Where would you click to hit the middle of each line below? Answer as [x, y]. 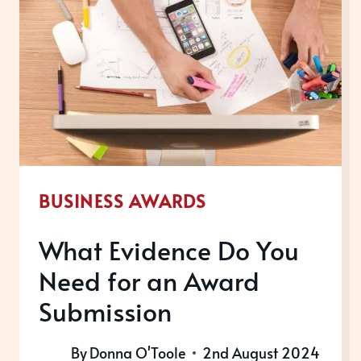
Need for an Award [149, 280]
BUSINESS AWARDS [123, 200]
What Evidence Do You [169, 249]
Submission [105, 311]
